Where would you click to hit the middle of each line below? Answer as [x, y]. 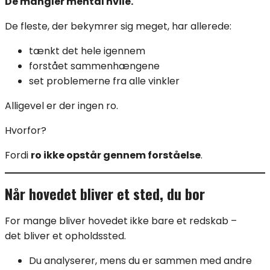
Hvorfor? [26, 131]
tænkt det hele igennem [87, 51]
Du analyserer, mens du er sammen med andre [140, 260]
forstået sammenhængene [94, 66]
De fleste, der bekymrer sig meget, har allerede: [118, 27]
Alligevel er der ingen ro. [61, 106]
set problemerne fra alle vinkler [104, 81]
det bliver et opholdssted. [65, 236]
